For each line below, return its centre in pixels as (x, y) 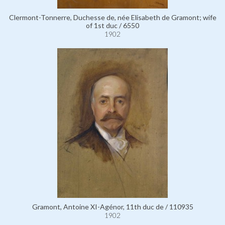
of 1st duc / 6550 (113, 25)
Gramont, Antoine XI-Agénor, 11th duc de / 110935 (113, 206)
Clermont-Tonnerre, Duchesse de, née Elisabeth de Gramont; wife (113, 17)
